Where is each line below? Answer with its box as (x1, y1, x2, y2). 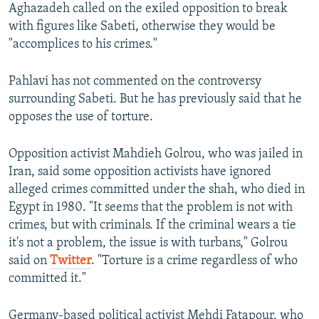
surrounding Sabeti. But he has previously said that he (9, 93, 302, 107)
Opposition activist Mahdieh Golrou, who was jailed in (9, 147, 303, 162)
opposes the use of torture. (9, 110, 153, 125)
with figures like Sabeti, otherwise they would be (9, 20, 276, 34)
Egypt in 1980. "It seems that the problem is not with (9, 201, 293, 215)
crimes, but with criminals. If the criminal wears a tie (9, 219, 296, 233)
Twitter (50, 254, 91, 268)
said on (9, 254, 50, 268)
